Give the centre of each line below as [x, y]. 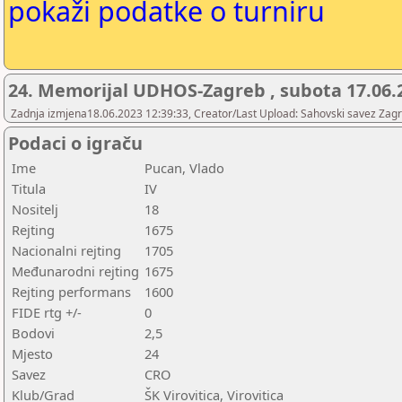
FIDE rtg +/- [47, 312]
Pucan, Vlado [184, 168]
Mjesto [32, 354]
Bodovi [33, 333]
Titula [29, 188]
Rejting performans [71, 292]
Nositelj [35, 209]
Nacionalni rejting [66, 250]
